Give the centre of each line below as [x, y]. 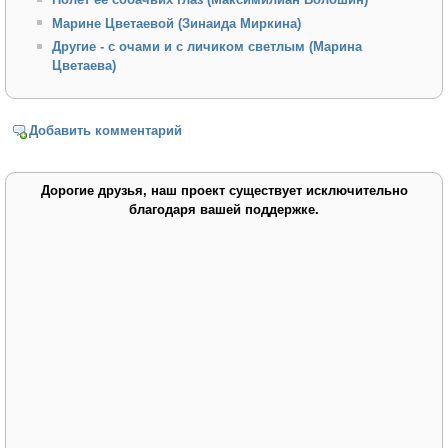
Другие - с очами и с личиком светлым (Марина [206, 47]
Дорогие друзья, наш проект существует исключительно [224, 190]
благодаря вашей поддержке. [224, 209]
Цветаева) [83, 66]
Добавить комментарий [106, 130]
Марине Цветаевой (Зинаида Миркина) [176, 23]
